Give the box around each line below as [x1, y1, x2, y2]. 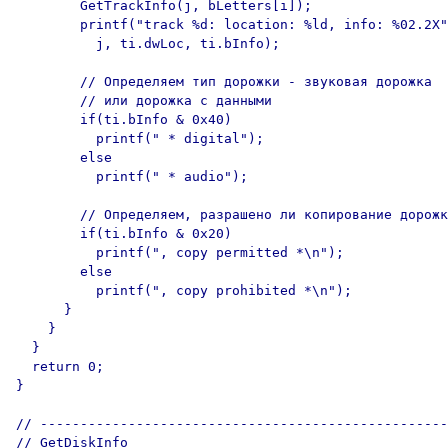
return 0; [16, 359, 104, 374]
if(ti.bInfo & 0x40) [16, 112, 232, 127]
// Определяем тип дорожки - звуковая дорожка [16, 74, 432, 89]
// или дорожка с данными [16, 93, 272, 108]
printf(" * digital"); [16, 131, 264, 146]
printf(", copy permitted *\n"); [16, 245, 344, 260]
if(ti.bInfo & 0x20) [16, 226, 232, 241]
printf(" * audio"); [16, 169, 248, 184]
